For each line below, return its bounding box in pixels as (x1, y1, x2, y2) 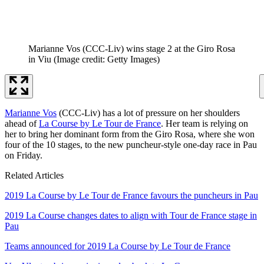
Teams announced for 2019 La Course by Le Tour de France (5, 240, 230, 251)
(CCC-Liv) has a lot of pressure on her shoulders (57, 107, 240, 118)
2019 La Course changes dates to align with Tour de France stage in (5, 210, 257, 220)
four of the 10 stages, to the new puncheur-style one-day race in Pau (5, 139, 257, 150)
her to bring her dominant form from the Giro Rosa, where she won (5, 128, 255, 139)
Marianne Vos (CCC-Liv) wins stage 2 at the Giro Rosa (28, 43, 235, 54)
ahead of (5, 118, 39, 128)
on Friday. (5, 150, 42, 160)
